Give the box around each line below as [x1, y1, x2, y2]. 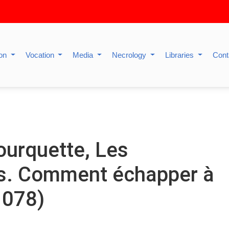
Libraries [165, 51, 196, 59]
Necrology [112, 51, 149, 59]
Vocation [25, 51, 56, 59]
